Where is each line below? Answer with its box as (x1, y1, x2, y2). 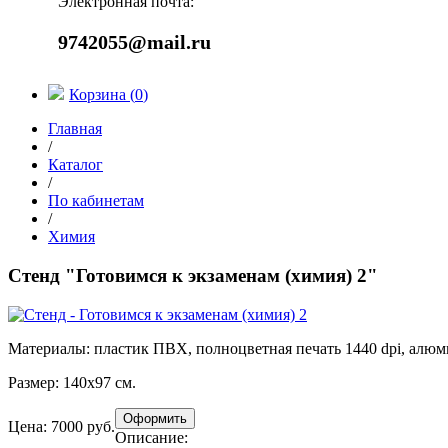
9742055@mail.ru (58, 31, 211, 54)
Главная (48, 120, 102, 138)
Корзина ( (69, 86, 135, 104)
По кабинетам (48, 192, 144, 210)
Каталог (48, 156, 103, 174)
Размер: (8, 373, 59, 391)
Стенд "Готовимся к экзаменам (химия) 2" (8, 265, 378, 287)
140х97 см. (59, 373, 136, 391)
